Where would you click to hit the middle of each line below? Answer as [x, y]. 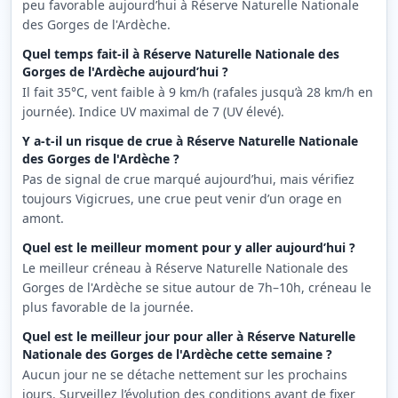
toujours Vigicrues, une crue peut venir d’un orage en [182, 199]
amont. [43, 218]
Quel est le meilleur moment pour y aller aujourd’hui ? [189, 247]
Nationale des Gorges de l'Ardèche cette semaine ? [177, 354]
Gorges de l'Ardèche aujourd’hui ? [125, 72]
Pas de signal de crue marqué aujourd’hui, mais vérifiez [188, 179]
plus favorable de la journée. [108, 307]
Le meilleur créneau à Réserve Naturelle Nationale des [185, 268]
